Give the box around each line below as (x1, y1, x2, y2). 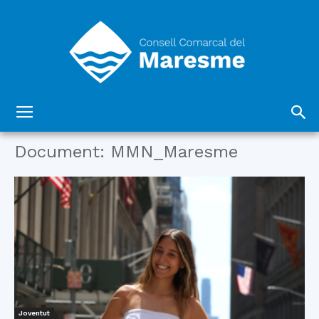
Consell (159, 119, 198, 130)
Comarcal (159, 183, 206, 194)
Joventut (19, 309, 50, 318)
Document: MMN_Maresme (14, 142, 238, 162)
